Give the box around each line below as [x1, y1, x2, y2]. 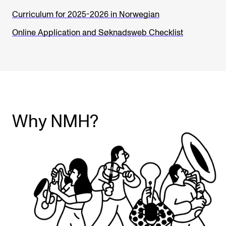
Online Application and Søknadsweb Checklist [12, 29, 183, 37]
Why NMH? [12, 113, 98, 131]
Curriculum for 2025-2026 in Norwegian [12, 11, 159, 19]
